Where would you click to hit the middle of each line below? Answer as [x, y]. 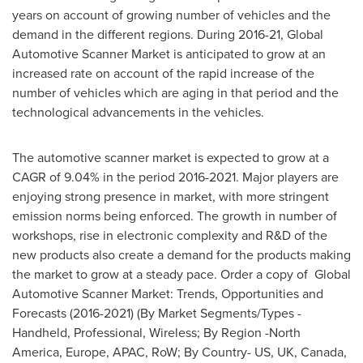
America [36, 352]
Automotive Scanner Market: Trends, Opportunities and [168, 294]
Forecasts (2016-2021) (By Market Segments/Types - [157, 313]
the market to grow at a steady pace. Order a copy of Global [181, 274]
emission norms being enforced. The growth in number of [175, 216]
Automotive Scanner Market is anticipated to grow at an [169, 54]
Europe [86, 352]
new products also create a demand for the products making [181, 255]
